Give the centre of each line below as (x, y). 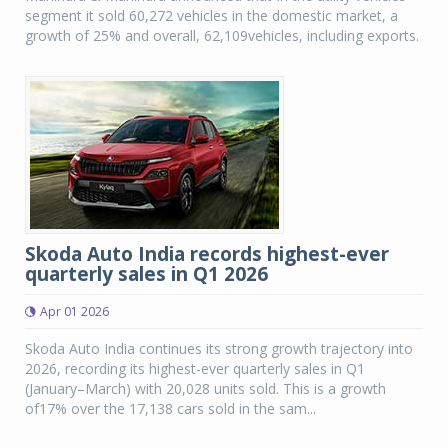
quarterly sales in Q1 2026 (146, 274)
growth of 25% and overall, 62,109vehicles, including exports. (222, 35)
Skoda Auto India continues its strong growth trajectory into (219, 348)
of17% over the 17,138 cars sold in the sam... (170, 408)
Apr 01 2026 (74, 311)
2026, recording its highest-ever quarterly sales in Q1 (195, 368)
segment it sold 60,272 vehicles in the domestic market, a (211, 15)
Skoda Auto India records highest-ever (207, 254)
